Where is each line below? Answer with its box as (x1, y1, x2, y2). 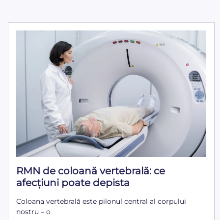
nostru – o (16, 207, 51, 217)
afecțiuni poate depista (16, 177, 130, 189)
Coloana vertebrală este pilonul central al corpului (16, 197, 186, 206)
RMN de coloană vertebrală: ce (16, 165, 165, 177)
